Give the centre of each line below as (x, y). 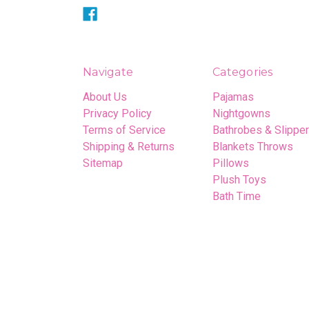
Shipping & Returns (129, 147)
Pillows (231, 163)
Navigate (108, 72)
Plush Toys (239, 180)
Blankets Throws (253, 147)
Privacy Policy (117, 113)
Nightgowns (241, 113)
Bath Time (237, 196)
